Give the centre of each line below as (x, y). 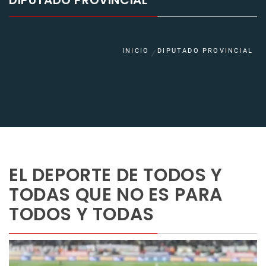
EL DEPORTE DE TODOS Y (116, 175)
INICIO (136, 51)
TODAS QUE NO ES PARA (116, 195)
